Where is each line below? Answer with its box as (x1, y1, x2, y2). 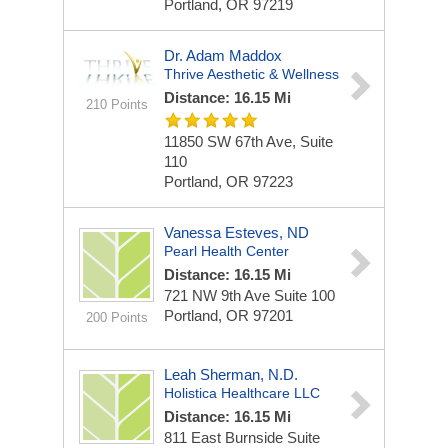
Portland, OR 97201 (164, 307, 293, 324)
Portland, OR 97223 (164, 173, 293, 190)
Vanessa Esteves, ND (164, 224, 309, 241)
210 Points (85, 97, 148, 112)
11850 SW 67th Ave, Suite (164, 133, 333, 150)
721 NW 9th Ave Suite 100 (164, 287, 335, 304)
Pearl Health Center (164, 243, 289, 259)
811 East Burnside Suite (164, 429, 320, 446)
